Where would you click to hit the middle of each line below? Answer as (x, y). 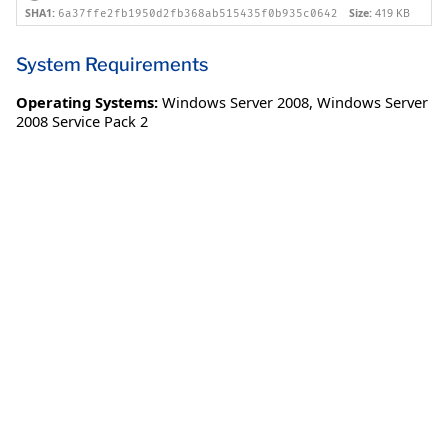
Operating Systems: (87, 101)
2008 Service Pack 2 (82, 120)
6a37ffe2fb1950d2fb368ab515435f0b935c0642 (198, 14)
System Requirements (112, 64)
